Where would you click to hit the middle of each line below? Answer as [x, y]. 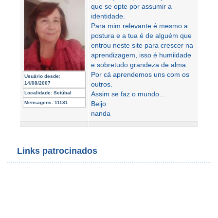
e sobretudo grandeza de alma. [139, 64]
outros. [102, 84]
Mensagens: [39, 102]
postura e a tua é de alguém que [141, 35]
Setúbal [62, 92]
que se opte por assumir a [131, 6]
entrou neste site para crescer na [142, 45]
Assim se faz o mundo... [128, 94]
